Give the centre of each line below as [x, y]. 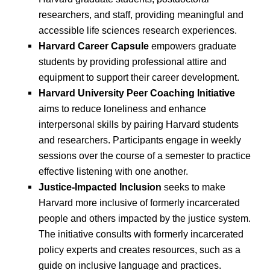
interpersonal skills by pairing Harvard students [139, 124]
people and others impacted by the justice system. [145, 218]
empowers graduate [193, 46]
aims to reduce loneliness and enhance [122, 108]
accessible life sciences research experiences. [138, 30]
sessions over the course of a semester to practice [145, 155]
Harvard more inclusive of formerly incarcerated [139, 202]
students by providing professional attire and [133, 61]
